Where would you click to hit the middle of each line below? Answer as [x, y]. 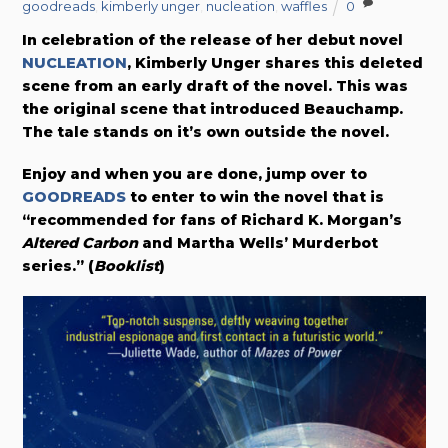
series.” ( [58, 265]
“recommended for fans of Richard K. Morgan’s [212, 219]
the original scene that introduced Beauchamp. [213, 108]
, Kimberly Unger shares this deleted [275, 62]
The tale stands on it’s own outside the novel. [206, 131]
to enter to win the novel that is [255, 196]
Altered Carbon [80, 242]
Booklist [127, 265]
